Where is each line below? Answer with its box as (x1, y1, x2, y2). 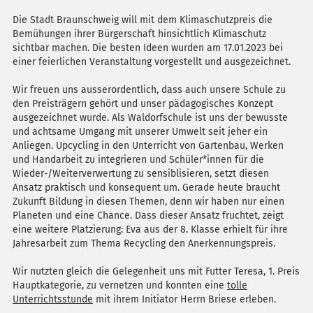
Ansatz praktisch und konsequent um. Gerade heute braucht (12, 182, 280, 194)
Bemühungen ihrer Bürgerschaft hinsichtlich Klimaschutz (12, 28, 266, 41)
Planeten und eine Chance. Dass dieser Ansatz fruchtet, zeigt (12, 210, 284, 222)
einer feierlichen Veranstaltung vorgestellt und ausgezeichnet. (12, 56, 291, 68)
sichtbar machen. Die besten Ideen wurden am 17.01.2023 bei (12, 42, 283, 54)
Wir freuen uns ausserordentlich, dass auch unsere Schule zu (12, 84, 286, 96)
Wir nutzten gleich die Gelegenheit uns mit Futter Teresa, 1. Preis (12, 265, 300, 278)
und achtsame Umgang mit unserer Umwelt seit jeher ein (12, 126, 268, 138)
